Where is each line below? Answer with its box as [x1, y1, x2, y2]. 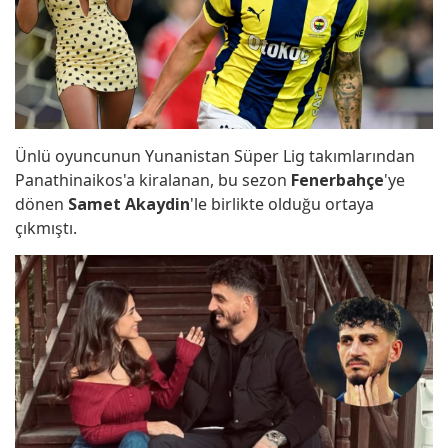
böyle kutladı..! [70, 25, 168, 44]
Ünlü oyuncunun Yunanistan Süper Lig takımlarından [15, 145, 415, 168]
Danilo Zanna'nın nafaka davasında [70, 75, 306, 94]
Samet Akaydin [68, 193, 190, 216]
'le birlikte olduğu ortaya [190, 193, 374, 216]
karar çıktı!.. [70, 125, 148, 144]
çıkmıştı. [15, 217, 77, 240]
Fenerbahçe [291, 169, 384, 192]
